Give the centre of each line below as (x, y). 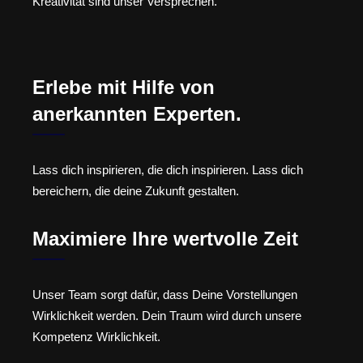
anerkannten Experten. (137, 114)
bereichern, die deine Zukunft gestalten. (136, 191)
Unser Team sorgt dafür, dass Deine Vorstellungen (165, 294)
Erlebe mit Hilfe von (124, 88)
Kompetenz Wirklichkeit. (96, 336)
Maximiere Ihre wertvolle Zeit (165, 238)
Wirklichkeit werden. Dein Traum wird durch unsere (167, 315)
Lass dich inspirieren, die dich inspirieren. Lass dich (168, 170)
